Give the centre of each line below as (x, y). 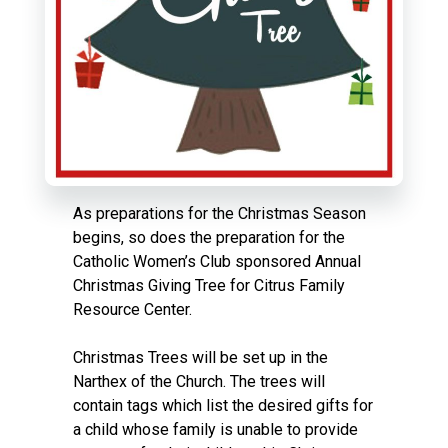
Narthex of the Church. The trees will (199, 381)
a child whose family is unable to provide (216, 429)
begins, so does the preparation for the (209, 237)
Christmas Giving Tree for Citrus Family (209, 285)
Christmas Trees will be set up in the (201, 357)
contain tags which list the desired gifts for (223, 405)
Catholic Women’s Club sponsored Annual (217, 261)
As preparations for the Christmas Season (220, 213)
